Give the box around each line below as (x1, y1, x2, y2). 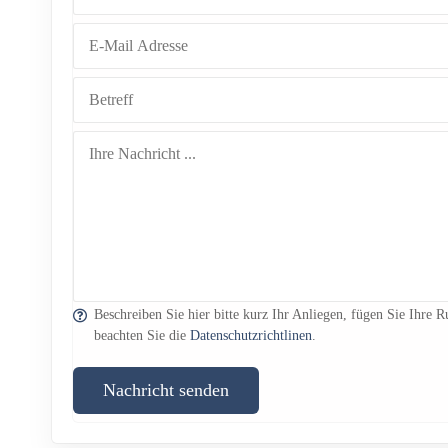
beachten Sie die (94, 327, 191, 344)
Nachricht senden (102, 379, 229, 400)
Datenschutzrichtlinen (190, 327, 313, 344)
